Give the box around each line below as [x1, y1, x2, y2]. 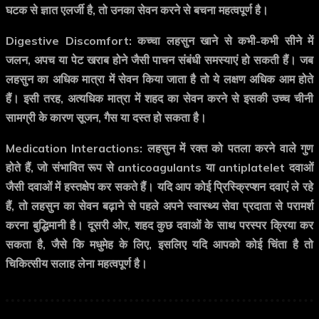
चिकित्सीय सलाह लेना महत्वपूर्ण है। [6, 256, 147, 271]
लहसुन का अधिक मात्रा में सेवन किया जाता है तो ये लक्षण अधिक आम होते [6, 72, 313, 87]
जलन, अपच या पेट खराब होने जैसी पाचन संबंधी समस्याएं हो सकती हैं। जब [6, 53, 313, 68]
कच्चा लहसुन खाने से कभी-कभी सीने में [131, 33, 313, 48]
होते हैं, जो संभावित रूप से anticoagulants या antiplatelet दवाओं [6, 160, 313, 175]
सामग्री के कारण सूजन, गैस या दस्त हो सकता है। [6, 110, 206, 125]
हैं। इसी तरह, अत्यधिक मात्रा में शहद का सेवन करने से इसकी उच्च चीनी [6, 91, 313, 106]
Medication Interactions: [6, 141, 143, 156]
